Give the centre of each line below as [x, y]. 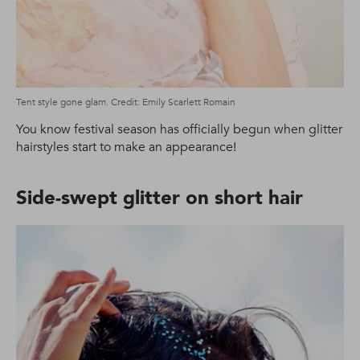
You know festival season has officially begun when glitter [179, 130]
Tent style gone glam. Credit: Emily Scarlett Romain [126, 102]
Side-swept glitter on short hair [160, 198]
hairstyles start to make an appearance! [126, 147]
